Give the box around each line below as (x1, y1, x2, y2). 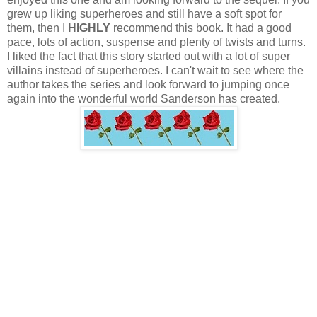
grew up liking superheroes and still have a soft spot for (7, 8, 282, 21)
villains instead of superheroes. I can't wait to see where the (7, 64, 304, 77)
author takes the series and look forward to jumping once (7, 79, 289, 91)
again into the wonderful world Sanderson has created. (7, 93, 280, 105)
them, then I (7, 22, 65, 35)
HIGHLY (65, 22, 110, 35)
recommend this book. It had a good (110, 22, 292, 35)
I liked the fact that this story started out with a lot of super (7, 50, 290, 63)
